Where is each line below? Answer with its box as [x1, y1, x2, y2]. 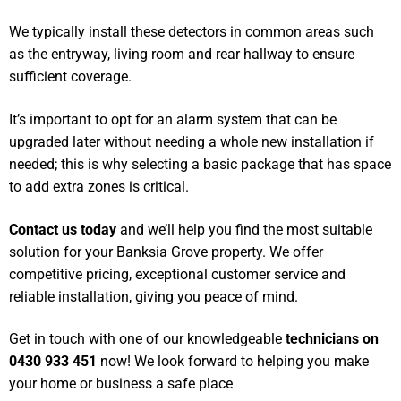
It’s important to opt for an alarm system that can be [9, 110, 337, 128]
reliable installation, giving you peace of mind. [9, 287, 298, 305]
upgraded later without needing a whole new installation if [9, 132, 374, 150]
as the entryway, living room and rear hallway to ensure [9, 46, 354, 64]
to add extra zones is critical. [9, 177, 189, 195]
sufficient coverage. [9, 68, 132, 86]
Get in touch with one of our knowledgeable [9, 330, 286, 348]
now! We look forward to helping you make [97, 353, 369, 371]
